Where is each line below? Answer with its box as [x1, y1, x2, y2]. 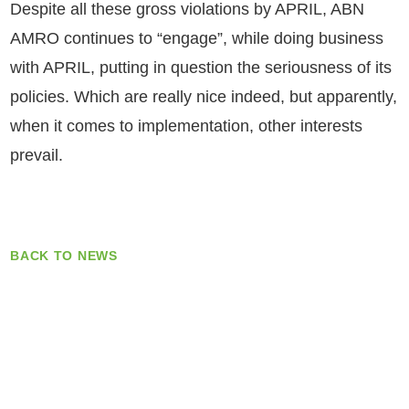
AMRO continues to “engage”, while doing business [10, 29, 384, 47]
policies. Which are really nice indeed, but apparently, [10, 88, 398, 106]
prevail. [10, 146, 64, 164]
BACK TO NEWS [10, 248, 118, 263]
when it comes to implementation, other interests [10, 117, 363, 135]
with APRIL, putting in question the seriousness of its [10, 58, 393, 77]
